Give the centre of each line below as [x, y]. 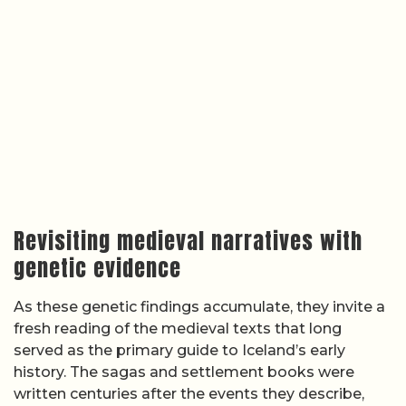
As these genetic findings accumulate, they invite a [199, 306]
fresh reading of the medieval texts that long [178, 328]
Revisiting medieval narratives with [188, 241]
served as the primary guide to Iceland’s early [179, 350]
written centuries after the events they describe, [189, 393]
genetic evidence [97, 268]
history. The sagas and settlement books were [184, 372]
